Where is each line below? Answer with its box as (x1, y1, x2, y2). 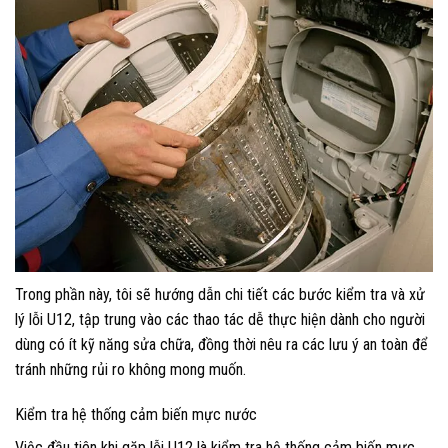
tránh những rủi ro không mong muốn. (15, 359, 246, 379)
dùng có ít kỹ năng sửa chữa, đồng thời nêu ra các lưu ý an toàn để (15, 334, 428, 354)
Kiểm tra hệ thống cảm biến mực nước (15, 405, 257, 425)
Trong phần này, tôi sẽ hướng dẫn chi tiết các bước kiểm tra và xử (15, 284, 425, 304)
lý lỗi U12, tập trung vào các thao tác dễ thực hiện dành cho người (15, 309, 425, 329)
